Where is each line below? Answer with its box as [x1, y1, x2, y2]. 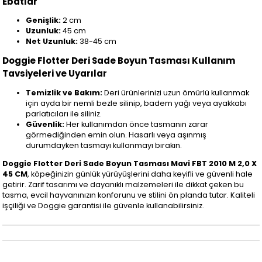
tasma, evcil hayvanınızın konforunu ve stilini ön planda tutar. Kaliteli [2, 189, 256, 200]
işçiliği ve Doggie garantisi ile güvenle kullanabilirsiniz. [2, 200, 205, 211]
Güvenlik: [26, 119, 65, 130]
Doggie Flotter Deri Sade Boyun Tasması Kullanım [2, 54, 236, 67]
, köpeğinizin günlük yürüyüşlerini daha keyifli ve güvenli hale [27, 168, 253, 179]
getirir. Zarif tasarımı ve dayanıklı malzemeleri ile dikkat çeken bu [2, 179, 244, 189]
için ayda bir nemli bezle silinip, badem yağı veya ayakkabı [26, 98, 247, 109]
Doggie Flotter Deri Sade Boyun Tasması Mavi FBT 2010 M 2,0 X [2, 158, 257, 168]
